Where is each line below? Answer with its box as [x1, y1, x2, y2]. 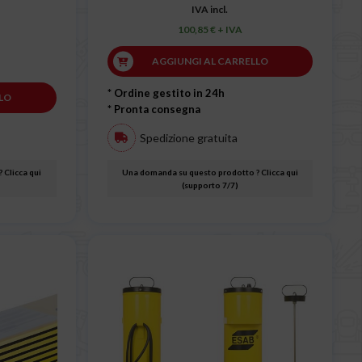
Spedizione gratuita [139, 130, 238, 145]
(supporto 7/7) [181, 180, 238, 191]
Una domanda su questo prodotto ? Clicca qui [121, 167, 298, 178]
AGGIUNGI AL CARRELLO [151, 55, 268, 68]
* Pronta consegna [107, 103, 200, 116]
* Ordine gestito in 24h [107, 86, 225, 100]
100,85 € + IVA [177, 23, 242, 36]
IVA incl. [192, 3, 229, 16]
